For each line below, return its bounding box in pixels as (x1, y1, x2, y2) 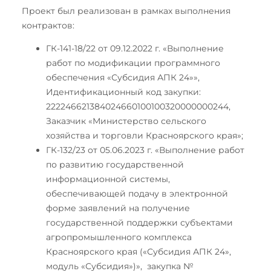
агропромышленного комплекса (46, 231, 192, 243)
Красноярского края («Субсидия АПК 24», (46, 246, 231, 257)
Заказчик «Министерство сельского (46, 115, 206, 126)
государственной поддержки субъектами (46, 217, 233, 228)
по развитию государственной (46, 158, 184, 170)
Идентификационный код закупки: (46, 86, 201, 97)
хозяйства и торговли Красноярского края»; (46, 129, 243, 141)
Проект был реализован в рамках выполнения (22, 5, 230, 16)
